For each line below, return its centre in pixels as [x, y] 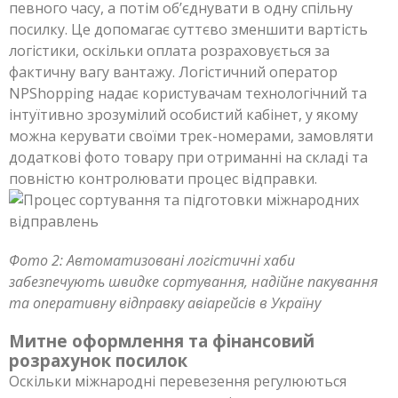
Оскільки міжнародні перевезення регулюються [178, 381]
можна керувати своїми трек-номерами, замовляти [191, 135]
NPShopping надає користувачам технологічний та [188, 93]
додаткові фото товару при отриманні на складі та [188, 157]
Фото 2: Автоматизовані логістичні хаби [152, 260]
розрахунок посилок [98, 360]
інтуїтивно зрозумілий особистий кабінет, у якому [183, 114]
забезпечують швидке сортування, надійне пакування [193, 281]
